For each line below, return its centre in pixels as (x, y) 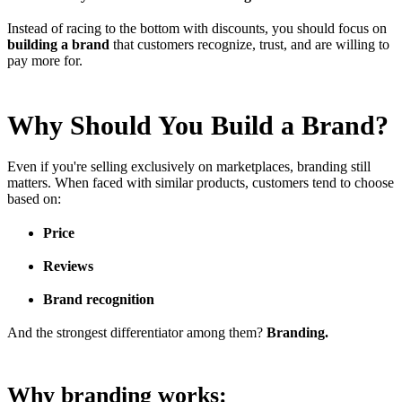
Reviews (68, 266)
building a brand (58, 45)
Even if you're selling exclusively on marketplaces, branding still (189, 167)
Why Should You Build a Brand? (198, 126)
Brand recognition (99, 299)
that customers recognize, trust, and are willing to (249, 45)
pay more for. (45, 61)
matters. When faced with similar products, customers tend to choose (201, 183)
